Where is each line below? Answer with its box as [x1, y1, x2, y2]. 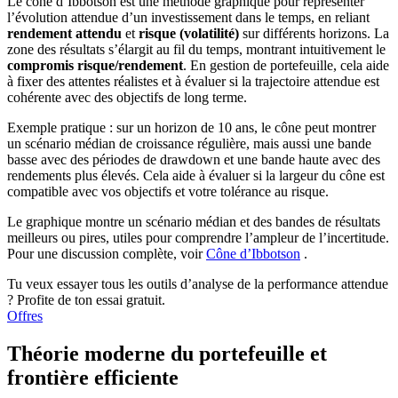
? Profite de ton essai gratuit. [7, 291, 165, 307]
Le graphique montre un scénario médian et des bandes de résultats [7, 213, 380, 229]
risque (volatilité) [139, 25, 239, 41]
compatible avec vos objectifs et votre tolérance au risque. [7, 183, 329, 199]
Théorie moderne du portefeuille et [7, 341, 327, 365]
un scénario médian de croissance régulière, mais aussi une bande [7, 135, 371, 151]
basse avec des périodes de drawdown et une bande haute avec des [7, 151, 380, 167]
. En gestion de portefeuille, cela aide [183, 57, 389, 73]
